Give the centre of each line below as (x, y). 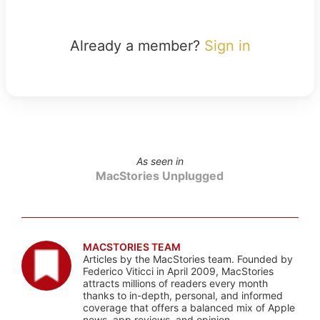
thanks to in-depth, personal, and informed (182, 295)
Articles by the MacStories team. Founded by (187, 259)
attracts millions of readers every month (175, 283)
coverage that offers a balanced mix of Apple (189, 307)
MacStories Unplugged (160, 175)
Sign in (227, 45)
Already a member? (137, 45)
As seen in (160, 161)
